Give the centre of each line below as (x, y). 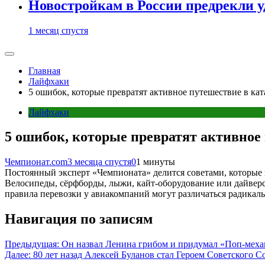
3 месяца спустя (99, 162)
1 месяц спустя (58, 30)
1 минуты (156, 162)
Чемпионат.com (36, 162)
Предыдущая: (32, 244)
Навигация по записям (79, 219)
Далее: (18, 255)
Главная (44, 70)
